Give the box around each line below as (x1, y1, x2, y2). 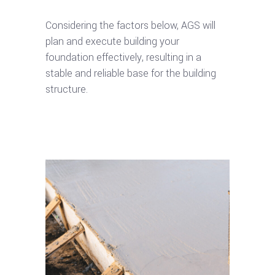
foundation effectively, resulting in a (45, 50, 201, 64)
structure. (45, 82, 88, 96)
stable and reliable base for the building (45, 66, 216, 80)
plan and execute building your (45, 34, 179, 48)
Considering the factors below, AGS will (45, 18, 215, 33)
